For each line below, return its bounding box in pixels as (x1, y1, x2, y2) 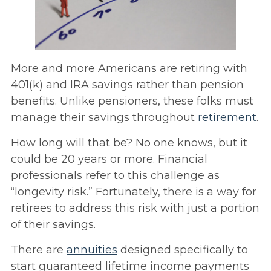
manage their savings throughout (11, 111, 198, 125)
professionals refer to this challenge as (11, 169, 220, 183)
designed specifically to (117, 243, 248, 257)
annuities (67, 243, 117, 257)
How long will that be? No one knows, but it (11, 136, 247, 150)
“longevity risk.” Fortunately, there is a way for (11, 185, 256, 199)
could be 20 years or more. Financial (11, 152, 207, 166)
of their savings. (11, 218, 99, 232)
